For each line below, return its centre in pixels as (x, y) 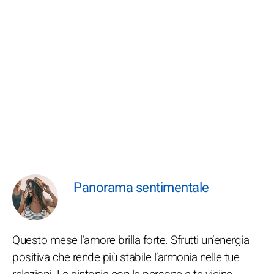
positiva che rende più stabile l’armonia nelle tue (126, 257)
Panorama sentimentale (141, 188)
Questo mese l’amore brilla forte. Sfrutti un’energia (131, 240)
